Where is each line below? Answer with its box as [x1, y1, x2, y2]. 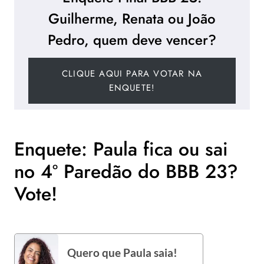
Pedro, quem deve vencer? [48, 29, 216, 50]
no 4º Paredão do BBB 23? [14, 158, 238, 185]
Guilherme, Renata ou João [48, 8, 216, 29]
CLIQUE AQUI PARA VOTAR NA [62, 67, 202, 80]
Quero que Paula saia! [67, 246, 178, 259]
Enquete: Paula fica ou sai [14, 136, 228, 163]
